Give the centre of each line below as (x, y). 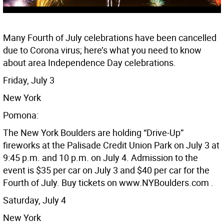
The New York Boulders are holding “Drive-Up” (93, 133)
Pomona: (21, 115)
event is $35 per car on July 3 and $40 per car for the (106, 170)
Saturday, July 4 (34, 200)
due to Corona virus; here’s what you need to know (102, 50)
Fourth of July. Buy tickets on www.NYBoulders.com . (108, 183)
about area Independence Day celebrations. (89, 63)
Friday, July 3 (29, 80)
